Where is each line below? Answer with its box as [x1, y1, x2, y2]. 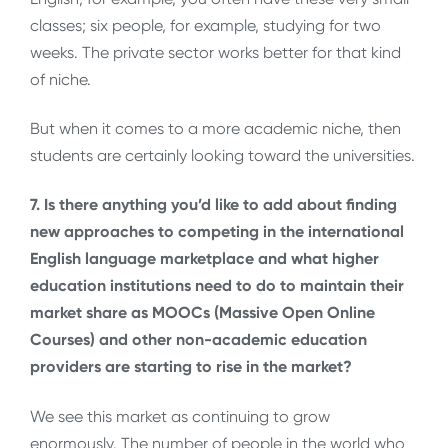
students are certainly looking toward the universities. [30, 146, 415, 166]
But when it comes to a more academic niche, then [30, 119, 401, 139]
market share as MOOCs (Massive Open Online [30, 303, 375, 323]
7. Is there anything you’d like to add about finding [30, 195, 397, 215]
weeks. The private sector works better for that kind [30, 42, 401, 62]
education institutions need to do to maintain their [30, 276, 404, 296]
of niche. [30, 69, 91, 89]
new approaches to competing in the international [30, 222, 404, 242]
